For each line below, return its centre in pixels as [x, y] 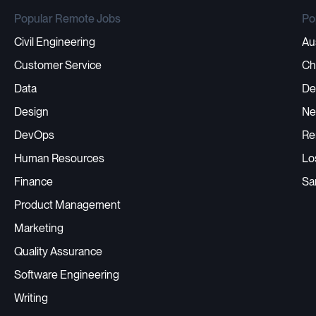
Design [31, 112]
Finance [34, 182]
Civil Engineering [55, 42]
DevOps [34, 135]
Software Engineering [67, 275]
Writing [31, 298]
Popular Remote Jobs [67, 19]
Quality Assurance [58, 251]
